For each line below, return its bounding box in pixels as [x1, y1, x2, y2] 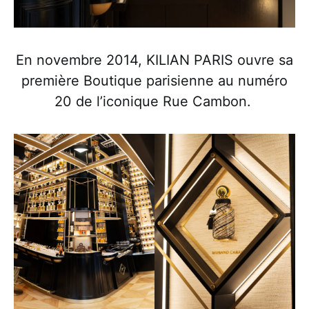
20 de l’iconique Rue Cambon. [54, 92, 255, 110]
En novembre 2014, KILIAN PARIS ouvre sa [16, 51, 293, 68]
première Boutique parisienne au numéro [21, 72, 288, 89]
